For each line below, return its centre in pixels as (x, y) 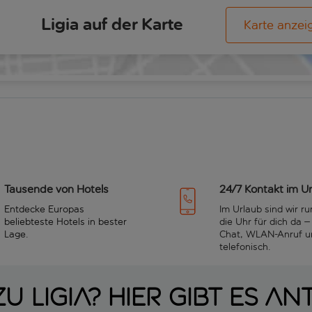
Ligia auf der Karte (112, 24)
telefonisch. (245, 247)
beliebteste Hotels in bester (65, 221)
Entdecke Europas (44, 209)
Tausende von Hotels (56, 189)
